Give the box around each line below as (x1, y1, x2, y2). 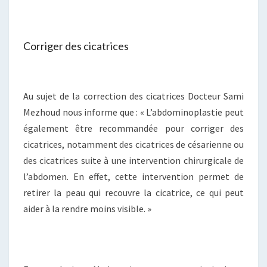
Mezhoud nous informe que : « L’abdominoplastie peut (23, 106, 244, 119)
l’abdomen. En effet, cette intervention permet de (23, 170, 244, 183)
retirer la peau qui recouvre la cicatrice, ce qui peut (23, 187, 244, 199)
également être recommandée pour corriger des (23, 122, 244, 135)
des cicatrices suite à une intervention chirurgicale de (23, 154, 244, 167)
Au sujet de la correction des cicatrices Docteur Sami (23, 90, 244, 103)
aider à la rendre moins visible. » (23, 203, 151, 215)
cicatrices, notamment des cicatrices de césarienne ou (23, 138, 244, 151)
